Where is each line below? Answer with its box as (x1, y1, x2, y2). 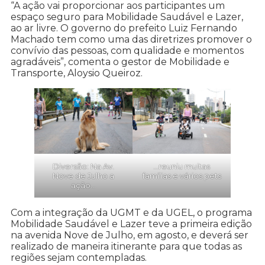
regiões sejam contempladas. (11, 251, 149, 263)
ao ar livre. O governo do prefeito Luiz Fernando (11, 22, 237, 34)
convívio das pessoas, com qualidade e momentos (11, 44, 244, 56)
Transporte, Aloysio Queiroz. (11, 67, 143, 79)
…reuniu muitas (153, 161, 210, 171)
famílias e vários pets (142, 170, 221, 180)
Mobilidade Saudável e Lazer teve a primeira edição (11, 218, 252, 230)
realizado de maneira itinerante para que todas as (11, 240, 242, 252)
